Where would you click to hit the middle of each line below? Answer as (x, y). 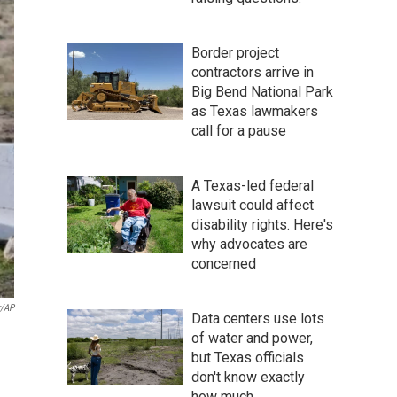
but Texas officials (248, 357)
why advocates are (249, 244)
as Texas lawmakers (255, 111)
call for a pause (239, 130)
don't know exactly (248, 377)
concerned (224, 263)
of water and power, (252, 338)
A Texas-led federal (253, 185)
